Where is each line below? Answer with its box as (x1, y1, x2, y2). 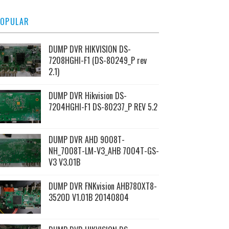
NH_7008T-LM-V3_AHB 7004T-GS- (49, 145, 159, 157)
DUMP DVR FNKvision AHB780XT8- (49, 180, 157, 192)
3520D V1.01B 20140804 (49, 191, 129, 203)
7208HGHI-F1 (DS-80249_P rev (49, 54, 147, 66)
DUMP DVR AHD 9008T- (49, 133, 125, 146)
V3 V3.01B (49, 156, 80, 168)
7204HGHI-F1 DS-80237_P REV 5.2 (49, 101, 157, 113)
